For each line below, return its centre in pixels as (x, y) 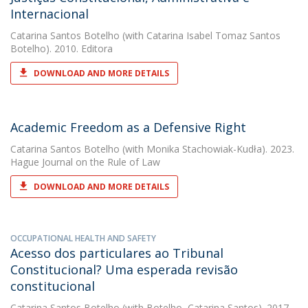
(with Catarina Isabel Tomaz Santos (200, 35)
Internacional (49, 14)
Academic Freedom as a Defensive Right (128, 127)
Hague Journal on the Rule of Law (85, 162)
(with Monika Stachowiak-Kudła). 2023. (207, 149)
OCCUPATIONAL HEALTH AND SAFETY (83, 238)
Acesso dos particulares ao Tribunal (117, 253)
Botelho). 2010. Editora (62, 48)
